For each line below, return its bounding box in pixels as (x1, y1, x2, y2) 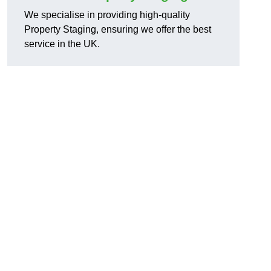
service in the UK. (24, 39, 100, 50)
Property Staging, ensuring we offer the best (24, 24, 211, 35)
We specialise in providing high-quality (24, 10, 190, 21)
